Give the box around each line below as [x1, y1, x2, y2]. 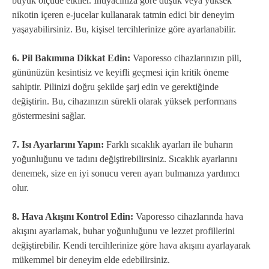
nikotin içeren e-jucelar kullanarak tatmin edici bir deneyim [12, 9, 234, 20]
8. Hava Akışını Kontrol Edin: [12, 211, 133, 222]
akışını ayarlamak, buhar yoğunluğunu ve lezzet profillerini [12, 225, 235, 236]
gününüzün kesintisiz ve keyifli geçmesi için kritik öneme [12, 67, 229, 77]
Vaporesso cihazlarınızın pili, [130, 52, 241, 63]
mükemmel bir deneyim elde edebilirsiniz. [12, 254, 170, 265]
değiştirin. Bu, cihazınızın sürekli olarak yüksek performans [12, 95, 237, 106]
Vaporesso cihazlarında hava [133, 211, 243, 222]
